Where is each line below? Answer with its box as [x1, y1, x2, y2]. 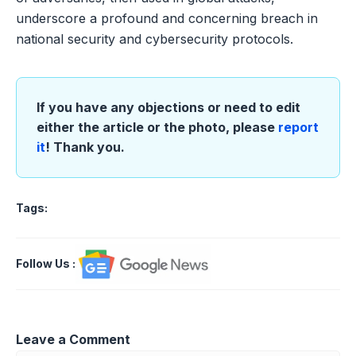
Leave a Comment [16, 331, 130, 348]
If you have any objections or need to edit [37, 99, 300, 115]
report [278, 118, 319, 135]
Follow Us [16, 257, 70, 271]
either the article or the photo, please [37, 118, 278, 135]
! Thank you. [45, 138, 125, 155]
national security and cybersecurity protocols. [16, 30, 293, 47]
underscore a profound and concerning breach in [16, 10, 318, 26]
